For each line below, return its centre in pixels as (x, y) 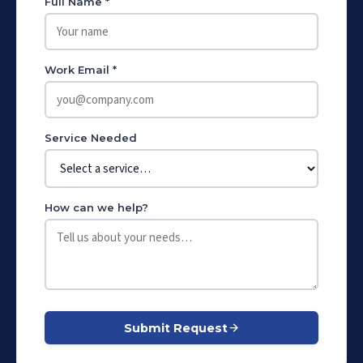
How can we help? (96, 207)
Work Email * (81, 70)
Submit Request (175, 328)
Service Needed (91, 138)
